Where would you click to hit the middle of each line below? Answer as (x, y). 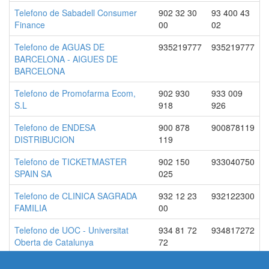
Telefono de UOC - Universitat (71, 230)
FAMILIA (31, 208)
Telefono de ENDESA (55, 127)
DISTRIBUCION (44, 139)
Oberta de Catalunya (54, 242)
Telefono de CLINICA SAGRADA (76, 196)
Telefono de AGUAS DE (59, 47)
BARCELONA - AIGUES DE (66, 59)
